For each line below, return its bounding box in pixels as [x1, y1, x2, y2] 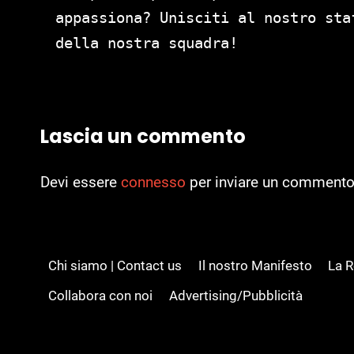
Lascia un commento [40, 123, 246, 150]
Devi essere [40, 173, 121, 192]
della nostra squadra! [55, 33, 238, 51]
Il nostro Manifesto [198, 257, 312, 273]
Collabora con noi [48, 288, 153, 304]
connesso [121, 173, 186, 192]
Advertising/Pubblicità [168, 288, 303, 304]
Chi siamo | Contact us [48, 257, 183, 273]
